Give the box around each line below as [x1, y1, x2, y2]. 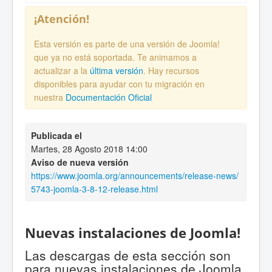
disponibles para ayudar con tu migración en [34, 78, 205, 90]
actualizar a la [34, 64, 90, 77]
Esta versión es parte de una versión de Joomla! [34, 38, 220, 50]
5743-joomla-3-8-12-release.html [31, 183, 158, 195]
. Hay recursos [143, 64, 199, 77]
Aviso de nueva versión [31, 156, 129, 169]
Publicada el [31, 129, 82, 142]
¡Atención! [34, 11, 89, 26]
